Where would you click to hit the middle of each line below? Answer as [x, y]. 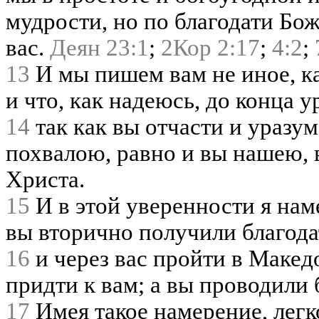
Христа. [45, 179]
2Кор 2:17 [210, 47]
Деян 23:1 [99, 47]
